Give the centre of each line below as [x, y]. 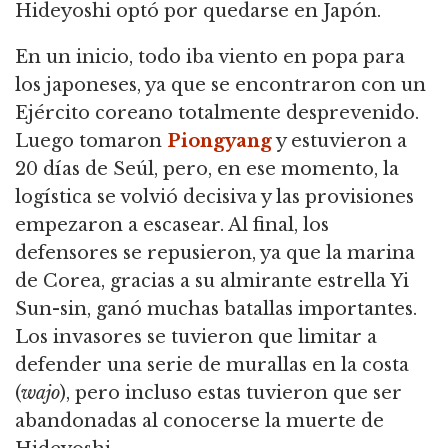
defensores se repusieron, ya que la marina [215, 253]
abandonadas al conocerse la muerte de [199, 421]
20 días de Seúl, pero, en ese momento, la [207, 169]
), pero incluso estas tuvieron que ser [231, 393]
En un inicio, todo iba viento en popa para [210, 57]
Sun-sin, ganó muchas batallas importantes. [216, 309]
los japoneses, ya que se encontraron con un [220, 85]
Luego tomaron [91, 141]
